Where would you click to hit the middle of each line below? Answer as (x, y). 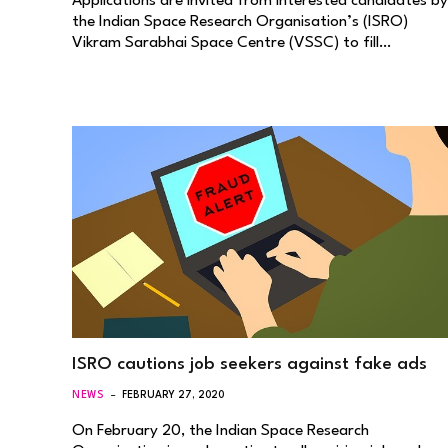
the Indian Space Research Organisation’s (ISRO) (240, 22)
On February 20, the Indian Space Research (220, 430)
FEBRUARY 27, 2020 (173, 394)
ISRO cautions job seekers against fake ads (249, 364)
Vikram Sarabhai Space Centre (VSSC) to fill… (231, 43)
